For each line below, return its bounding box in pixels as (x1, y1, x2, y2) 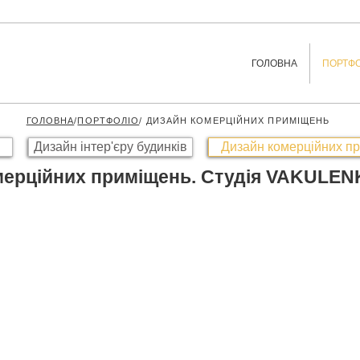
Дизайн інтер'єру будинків (34, 140, 187, 153)
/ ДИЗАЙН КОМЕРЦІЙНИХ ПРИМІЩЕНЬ (139, 116, 330, 125)
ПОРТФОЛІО (77, 116, 140, 125)
